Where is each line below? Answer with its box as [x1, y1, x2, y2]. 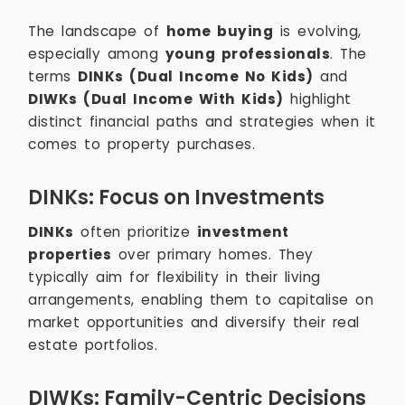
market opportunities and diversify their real [28, 313, 360, 332]
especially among [28, 44, 165, 63]
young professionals [165, 44, 330, 63]
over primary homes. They [111, 245, 314, 264]
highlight [283, 89, 352, 108]
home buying [165, 22, 273, 41]
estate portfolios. [28, 335, 157, 354]
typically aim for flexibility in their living [28, 268, 321, 287]
